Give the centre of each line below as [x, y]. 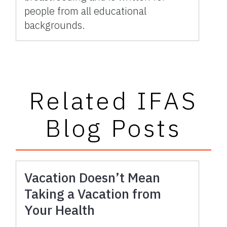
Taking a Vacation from [93, 193]
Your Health [60, 210]
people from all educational [86, 11]
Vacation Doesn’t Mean [92, 177]
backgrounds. [55, 25]
